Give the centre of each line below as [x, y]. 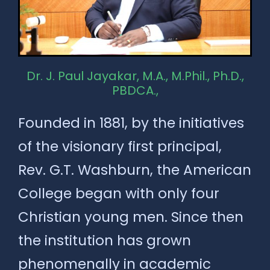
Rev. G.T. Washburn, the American [135, 170]
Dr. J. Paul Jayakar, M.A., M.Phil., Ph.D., [135, 76]
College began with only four [119, 193]
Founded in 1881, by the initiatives [131, 123]
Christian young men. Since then [131, 217]
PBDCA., [135, 90]
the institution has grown [105, 240]
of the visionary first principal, [120, 146]
